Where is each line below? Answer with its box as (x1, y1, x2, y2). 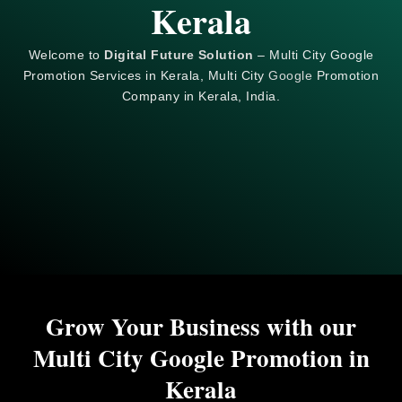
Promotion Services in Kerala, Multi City (22, 67, 269, 83)
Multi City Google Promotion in (32, 339, 370, 375)
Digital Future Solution (104, 47, 254, 62)
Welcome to (28, 47, 104, 62)
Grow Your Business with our (46, 308, 356, 344)
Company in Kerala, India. (121, 88, 281, 103)
